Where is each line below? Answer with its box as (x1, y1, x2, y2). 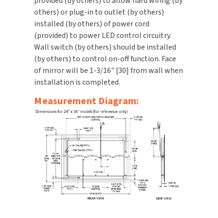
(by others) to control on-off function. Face (34, 54, 177, 65)
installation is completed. (34, 77, 121, 88)
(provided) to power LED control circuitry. (34, 30, 172, 41)
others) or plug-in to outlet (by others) (34, 7, 164, 18)
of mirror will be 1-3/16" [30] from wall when (34, 65, 183, 76)
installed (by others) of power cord (34, 18, 150, 30)
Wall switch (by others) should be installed (34, 42, 177, 53)
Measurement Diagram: (34, 94, 139, 109)
